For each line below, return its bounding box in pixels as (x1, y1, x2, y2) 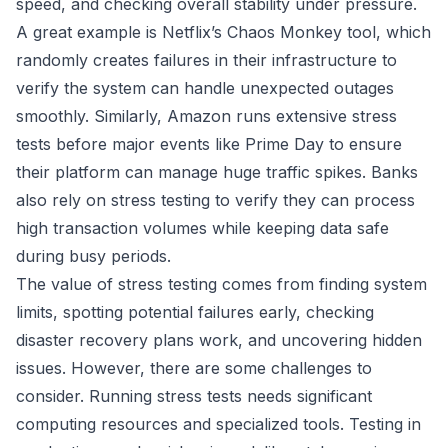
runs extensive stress (231, 106, 397, 126)
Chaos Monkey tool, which (222, 22, 431, 42)
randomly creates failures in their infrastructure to (16, 50, 397, 70)
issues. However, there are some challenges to (16, 358, 372, 378)
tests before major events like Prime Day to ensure (16, 134, 402, 154)
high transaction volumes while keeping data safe (16, 218, 389, 238)
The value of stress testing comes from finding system (16, 274, 427, 294)
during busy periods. (16, 246, 171, 266)
